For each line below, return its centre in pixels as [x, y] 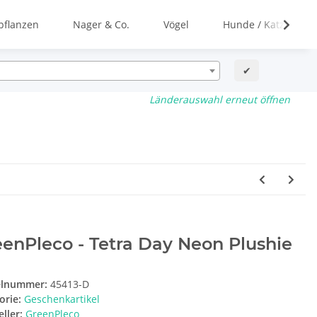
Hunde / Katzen [260, 24]
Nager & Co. [101, 24]
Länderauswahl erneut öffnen [220, 99]
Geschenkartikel [62, 299]
